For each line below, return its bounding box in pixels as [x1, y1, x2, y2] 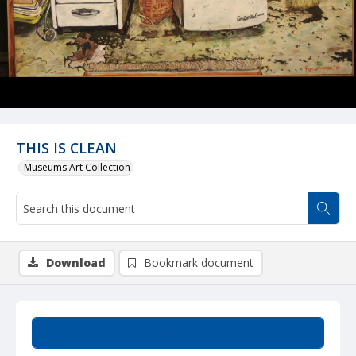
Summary [153, 326, 203, 339]
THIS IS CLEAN [16, 138, 117, 157]
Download [46, 255, 106, 270]
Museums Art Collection [24, 161, 130, 174]
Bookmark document [144, 255, 253, 270]
